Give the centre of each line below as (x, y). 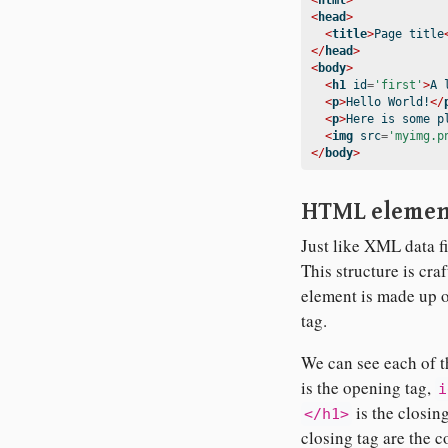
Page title (409, 34)
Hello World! (388, 102)
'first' (398, 85)
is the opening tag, (368, 388)
